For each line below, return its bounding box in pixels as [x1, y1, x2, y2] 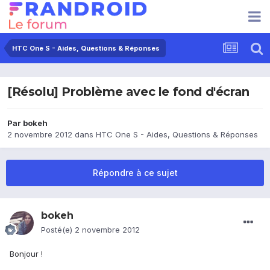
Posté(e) [41, 225, 75, 235]
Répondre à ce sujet [92, 168, 178, 178]
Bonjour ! [10, 249, 43, 259]
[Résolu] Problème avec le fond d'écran [7, 84, 250, 99]
